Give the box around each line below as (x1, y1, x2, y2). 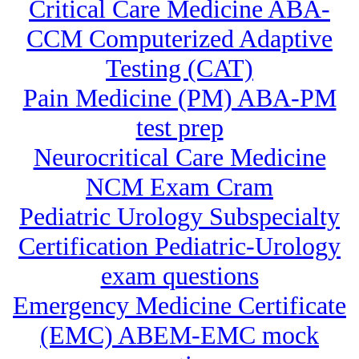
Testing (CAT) (106, 54, 253, 83)
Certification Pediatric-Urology (18, 232, 341, 261)
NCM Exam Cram (86, 172, 273, 202)
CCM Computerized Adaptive (26, 24, 333, 54)
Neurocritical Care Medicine (33, 143, 326, 172)
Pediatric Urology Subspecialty (19, 202, 340, 232)
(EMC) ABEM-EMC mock (40, 321, 319, 350)
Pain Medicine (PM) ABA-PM (22, 83, 337, 113)
